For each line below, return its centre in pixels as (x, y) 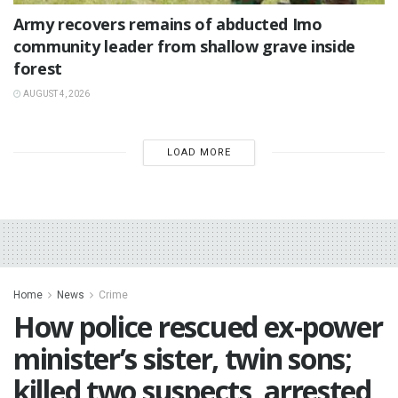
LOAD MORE (199, 152)
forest (38, 68)
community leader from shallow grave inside (184, 46)
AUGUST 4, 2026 (56, 93)
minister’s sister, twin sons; (183, 358)
